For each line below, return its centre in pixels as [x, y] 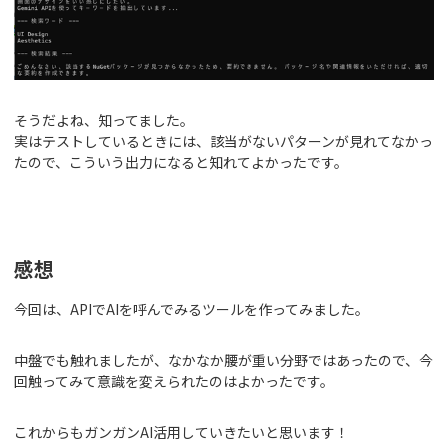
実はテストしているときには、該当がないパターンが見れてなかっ [223, 141]
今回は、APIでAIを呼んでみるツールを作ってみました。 [191, 309]
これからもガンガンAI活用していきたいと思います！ [181, 432]
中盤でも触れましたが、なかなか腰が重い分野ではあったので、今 [223, 360]
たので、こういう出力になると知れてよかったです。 [181, 162]
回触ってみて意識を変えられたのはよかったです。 [174, 381]
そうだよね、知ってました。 [104, 120]
